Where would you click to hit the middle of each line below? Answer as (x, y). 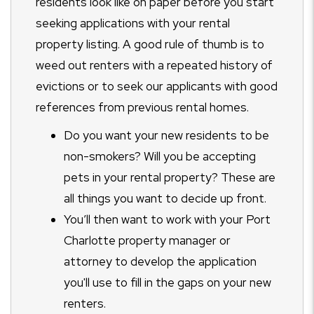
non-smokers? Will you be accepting (160, 157)
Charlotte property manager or (147, 241)
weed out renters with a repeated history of (154, 66)
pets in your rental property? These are (170, 178)
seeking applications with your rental (133, 23)
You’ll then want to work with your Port (167, 220)
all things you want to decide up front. (165, 199)
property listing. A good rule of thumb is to (150, 45)
